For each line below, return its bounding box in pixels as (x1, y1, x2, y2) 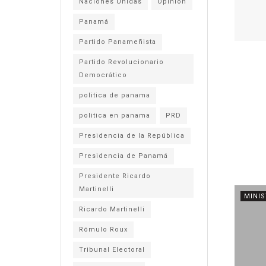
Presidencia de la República (79, 132, 185, 140)
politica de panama (79, 91, 150, 99)
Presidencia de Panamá (79, 152, 168, 160)
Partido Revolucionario (79, 58, 164, 66)
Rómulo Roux (79, 226, 128, 233)
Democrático (79, 71, 127, 79)
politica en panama (79, 112, 150, 119)
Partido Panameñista (79, 38, 156, 46)
